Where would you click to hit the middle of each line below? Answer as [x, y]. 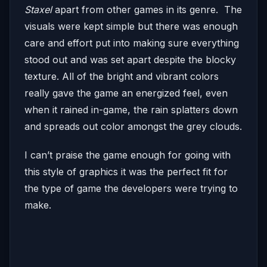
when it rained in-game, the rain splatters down [131, 110]
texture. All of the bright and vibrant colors [122, 77]
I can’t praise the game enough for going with [128, 155]
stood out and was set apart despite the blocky [130, 60]
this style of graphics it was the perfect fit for [126, 172]
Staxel [38, 10]
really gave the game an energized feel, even [126, 93]
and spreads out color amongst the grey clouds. [133, 127]
